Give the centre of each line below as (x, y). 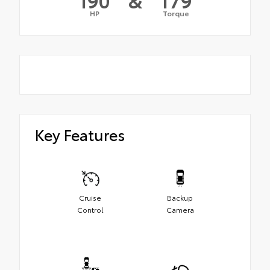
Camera (180, 209)
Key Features (80, 134)
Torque (176, 13)
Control (90, 209)
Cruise (90, 197)
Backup (180, 197)
